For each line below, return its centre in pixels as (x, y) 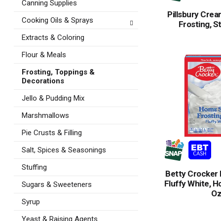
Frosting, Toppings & (58, 72)
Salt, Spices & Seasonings (64, 150)
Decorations (43, 81)
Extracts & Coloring (53, 37)
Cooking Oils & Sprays (57, 20)
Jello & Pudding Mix (53, 98)
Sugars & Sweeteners (57, 184)
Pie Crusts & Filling (52, 133)
